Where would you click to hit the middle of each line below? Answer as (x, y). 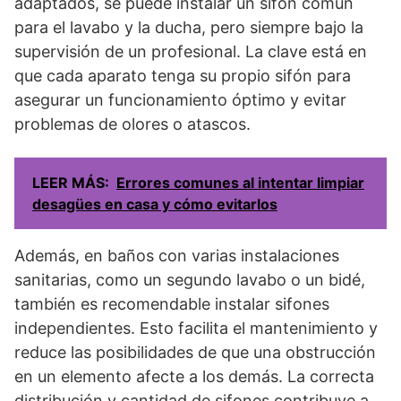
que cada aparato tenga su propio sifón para (183, 76)
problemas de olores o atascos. (132, 124)
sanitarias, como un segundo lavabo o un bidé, (190, 280)
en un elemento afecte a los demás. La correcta (194, 376)
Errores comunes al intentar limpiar (240, 183)
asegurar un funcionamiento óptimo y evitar (180, 100)
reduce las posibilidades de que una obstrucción (195, 352)
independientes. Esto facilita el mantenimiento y (196, 328)
